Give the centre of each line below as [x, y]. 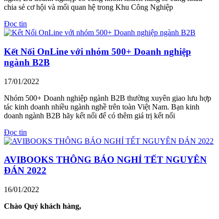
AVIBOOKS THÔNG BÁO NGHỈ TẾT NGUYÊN [105, 160]
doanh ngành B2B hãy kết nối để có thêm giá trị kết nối [89, 115]
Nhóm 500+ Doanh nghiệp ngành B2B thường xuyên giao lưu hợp [108, 98]
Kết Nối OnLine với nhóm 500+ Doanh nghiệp [98, 51]
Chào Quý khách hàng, [43, 206]
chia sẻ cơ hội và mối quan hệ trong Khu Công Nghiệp [88, 7]
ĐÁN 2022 [25, 171]
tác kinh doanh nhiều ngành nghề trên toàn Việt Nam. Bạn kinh [102, 107]
